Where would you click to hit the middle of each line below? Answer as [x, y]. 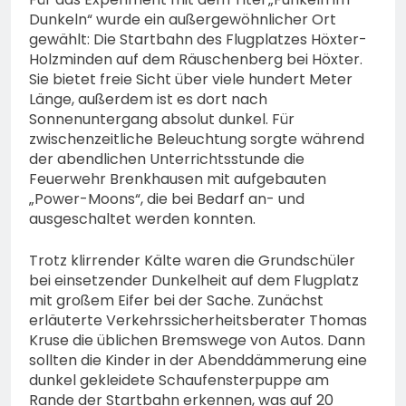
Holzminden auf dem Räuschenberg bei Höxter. [196, 60]
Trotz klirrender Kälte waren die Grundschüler [192, 261]
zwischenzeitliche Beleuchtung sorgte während [197, 140]
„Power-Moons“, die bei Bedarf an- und [167, 199]
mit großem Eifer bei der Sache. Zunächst [176, 301]
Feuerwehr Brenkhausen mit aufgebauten [178, 179]
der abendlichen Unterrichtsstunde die [167, 159]
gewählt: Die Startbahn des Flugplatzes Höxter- [198, 40]
